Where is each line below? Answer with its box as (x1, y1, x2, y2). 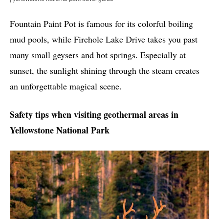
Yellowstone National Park (10, 124, 109, 137)
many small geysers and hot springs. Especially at (10, 49, 186, 61)
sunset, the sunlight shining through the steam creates (10, 65, 199, 77)
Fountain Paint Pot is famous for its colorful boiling (10, 18, 193, 30)
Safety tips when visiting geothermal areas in (10, 108, 178, 121)
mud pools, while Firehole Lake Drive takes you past (10, 33, 197, 45)
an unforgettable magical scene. (10, 80, 122, 92)
